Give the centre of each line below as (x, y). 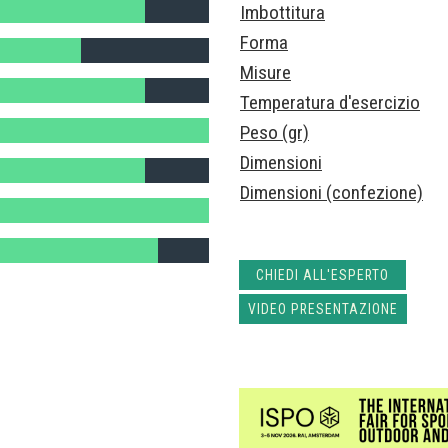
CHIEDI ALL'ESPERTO (322, 274)
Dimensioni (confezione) (331, 192)
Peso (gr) (274, 132)
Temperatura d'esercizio (330, 102)
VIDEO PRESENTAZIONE (323, 308)
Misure (265, 72)
